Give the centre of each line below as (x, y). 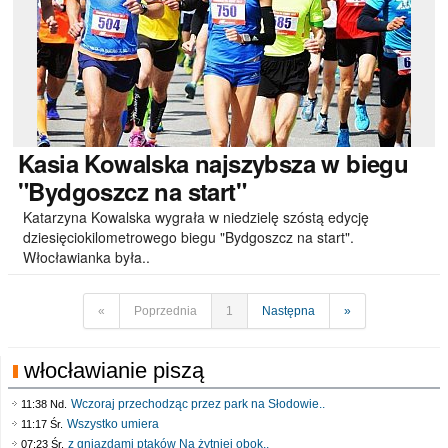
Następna (288, 311)
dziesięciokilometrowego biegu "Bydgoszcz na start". (188, 237)
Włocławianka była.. (86, 257)
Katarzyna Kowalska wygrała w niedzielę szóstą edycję (196, 217)
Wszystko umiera (113, 424)
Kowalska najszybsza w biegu (243, 163)
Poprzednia (165, 311)
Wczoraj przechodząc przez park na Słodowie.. (198, 404)
